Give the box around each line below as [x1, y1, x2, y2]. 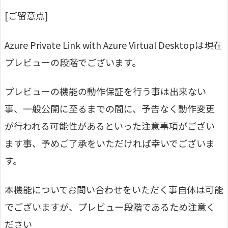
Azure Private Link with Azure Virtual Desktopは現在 [5, 38, 222, 51]
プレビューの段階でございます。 [5, 55, 141, 69]
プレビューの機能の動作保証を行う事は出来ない [5, 84, 206, 98]
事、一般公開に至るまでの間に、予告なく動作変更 [5, 102, 215, 116]
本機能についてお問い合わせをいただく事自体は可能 [5, 183, 223, 196]
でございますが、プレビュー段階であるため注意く [5, 200, 215, 214]
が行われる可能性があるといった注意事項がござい [5, 119, 215, 133]
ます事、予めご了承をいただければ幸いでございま [5, 136, 215, 150]
